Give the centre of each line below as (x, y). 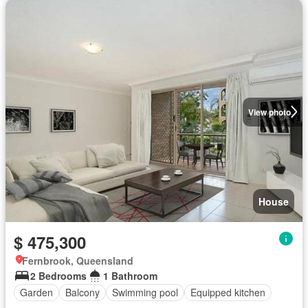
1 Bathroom (130, 275)
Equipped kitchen (228, 292)
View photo (269, 112)
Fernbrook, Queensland (78, 260)
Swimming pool (145, 292)
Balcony (82, 292)
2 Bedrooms (58, 275)
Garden (36, 292)
